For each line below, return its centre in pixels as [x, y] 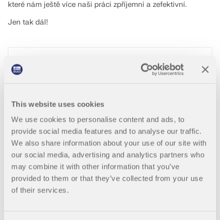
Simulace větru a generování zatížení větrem [90, 194]
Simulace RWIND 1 [55, 180]
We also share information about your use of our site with [109, 143]
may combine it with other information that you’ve [96, 166]
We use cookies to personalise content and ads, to [98, 119]
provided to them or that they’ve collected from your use [107, 178]
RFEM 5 [102, 180]
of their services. [40, 190]
